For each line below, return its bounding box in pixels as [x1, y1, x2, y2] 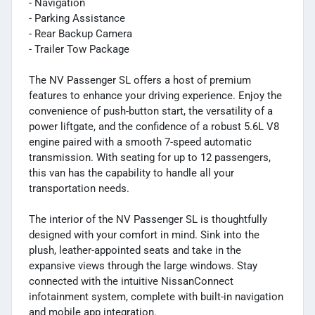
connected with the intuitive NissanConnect [29, 274, 233, 288]
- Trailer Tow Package [29, 42, 129, 56]
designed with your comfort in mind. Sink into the [29, 228, 259, 241]
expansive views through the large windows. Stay [29, 259, 257, 272]
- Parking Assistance [29, 11, 125, 25]
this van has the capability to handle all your [29, 166, 234, 179]
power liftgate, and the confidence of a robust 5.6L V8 [29, 120, 279, 133]
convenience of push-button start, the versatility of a [29, 104, 273, 117]
